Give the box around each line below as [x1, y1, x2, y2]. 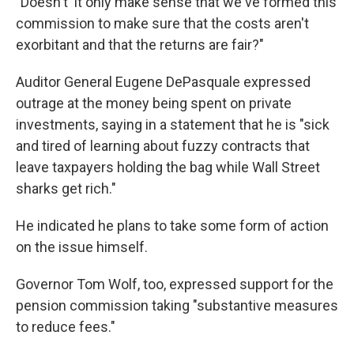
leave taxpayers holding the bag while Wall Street [16, 159, 320, 176]
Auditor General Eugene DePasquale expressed [16, 73, 311, 91]
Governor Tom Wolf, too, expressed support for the [16, 276, 333, 293]
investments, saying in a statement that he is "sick [16, 116, 330, 134]
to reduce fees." [16, 318, 115, 336]
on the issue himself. [16, 239, 148, 256]
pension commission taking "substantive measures [16, 297, 338, 314]
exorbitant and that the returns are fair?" [16, 36, 264, 54]
